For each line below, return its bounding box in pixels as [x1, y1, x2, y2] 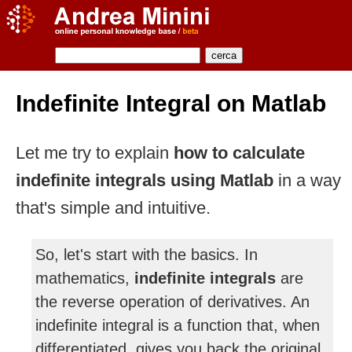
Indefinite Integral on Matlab [16, 90, 326, 116]
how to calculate [174, 142, 305, 163]
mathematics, [35, 269, 134, 287]
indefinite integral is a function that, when [35, 316, 320, 334]
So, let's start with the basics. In [35, 245, 258, 263]
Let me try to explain [16, 142, 174, 163]
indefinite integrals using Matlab [16, 170, 273, 190]
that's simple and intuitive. [16, 197, 211, 218]
